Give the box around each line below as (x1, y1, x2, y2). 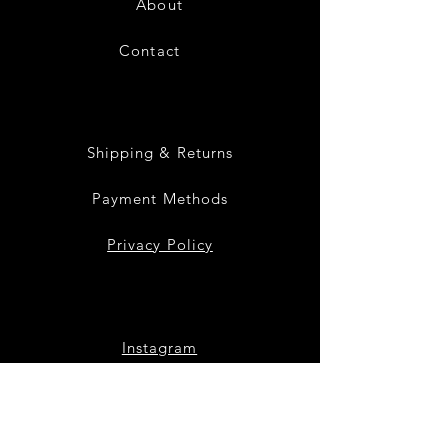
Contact (119, 41, 180, 60)
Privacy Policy (107, 235, 213, 254)
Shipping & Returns (87, 143, 233, 162)
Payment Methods (92, 189, 228, 208)
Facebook (122, 384, 197, 403)
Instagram (121, 338, 198, 357)
